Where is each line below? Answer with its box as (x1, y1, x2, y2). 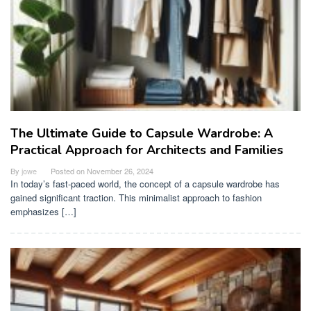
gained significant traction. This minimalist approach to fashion (10, 191, 262, 205)
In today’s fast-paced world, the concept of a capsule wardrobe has (10, 177, 280, 191)
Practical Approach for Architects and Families (10, 142, 283, 159)
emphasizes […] (10, 205, 76, 219)
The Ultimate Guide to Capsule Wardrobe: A (10, 125, 273, 142)
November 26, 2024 (87, 165, 153, 177)
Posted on (51, 165, 87, 177)
